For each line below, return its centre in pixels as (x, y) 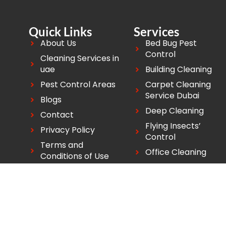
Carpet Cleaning (178, 85)
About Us (58, 43)
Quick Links (60, 32)
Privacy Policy (67, 130)
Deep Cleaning (174, 111)
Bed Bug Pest (171, 43)
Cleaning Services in (79, 59)
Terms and (62, 145)
